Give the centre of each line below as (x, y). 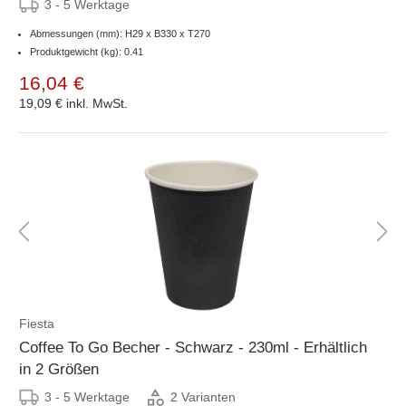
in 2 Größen (59, 369)
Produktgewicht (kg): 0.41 (87, 51)
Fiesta (37, 323)
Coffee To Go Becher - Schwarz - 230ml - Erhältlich (193, 347)
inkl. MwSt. (97, 103)
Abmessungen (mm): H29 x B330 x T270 (120, 33)
